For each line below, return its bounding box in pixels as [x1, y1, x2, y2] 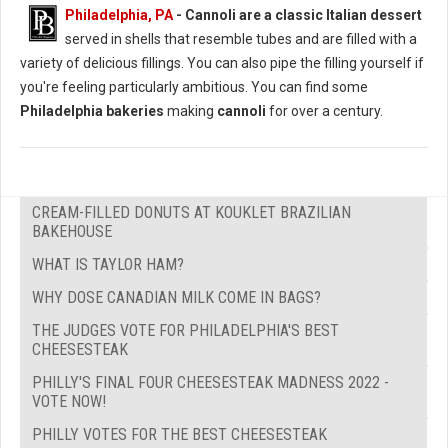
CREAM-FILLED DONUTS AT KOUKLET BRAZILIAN [32, 203, 351, 223]
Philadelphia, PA [65, 7, 173, 24]
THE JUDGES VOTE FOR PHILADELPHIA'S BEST [32, 321, 339, 341]
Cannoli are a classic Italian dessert [185, 7, 422, 24]
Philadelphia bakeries [20, 103, 164, 120]
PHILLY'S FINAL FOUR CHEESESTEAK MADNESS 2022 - [32, 373, 389, 393]
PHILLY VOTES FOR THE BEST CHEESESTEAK [32, 425, 327, 445]
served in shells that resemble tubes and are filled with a [65, 31, 417, 48]
